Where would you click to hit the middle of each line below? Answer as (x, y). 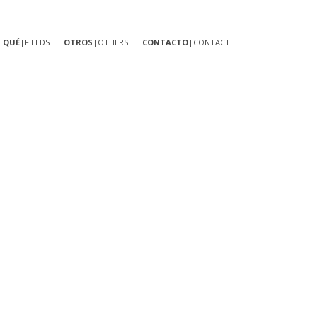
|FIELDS (35, 42)
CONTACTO (165, 42)
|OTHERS (110, 42)
